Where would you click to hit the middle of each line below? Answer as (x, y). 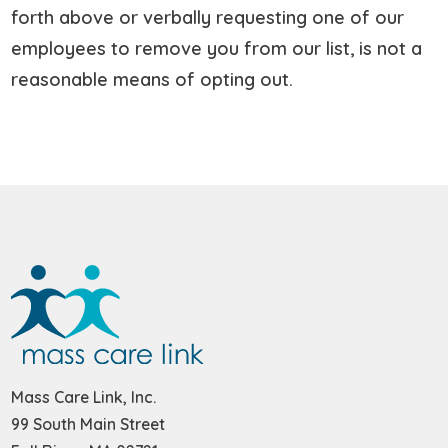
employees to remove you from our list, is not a (217, 48)
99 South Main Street (88, 424)
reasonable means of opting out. (155, 79)
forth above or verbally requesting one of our (208, 17)
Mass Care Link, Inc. (84, 397)
